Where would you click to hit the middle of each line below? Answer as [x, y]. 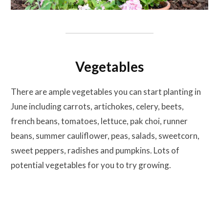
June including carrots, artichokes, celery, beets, [97, 106]
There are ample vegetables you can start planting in [106, 91]
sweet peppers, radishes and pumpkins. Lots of [95, 150]
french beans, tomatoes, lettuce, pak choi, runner [99, 121]
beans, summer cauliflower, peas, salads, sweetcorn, [105, 135]
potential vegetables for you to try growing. [91, 165]
